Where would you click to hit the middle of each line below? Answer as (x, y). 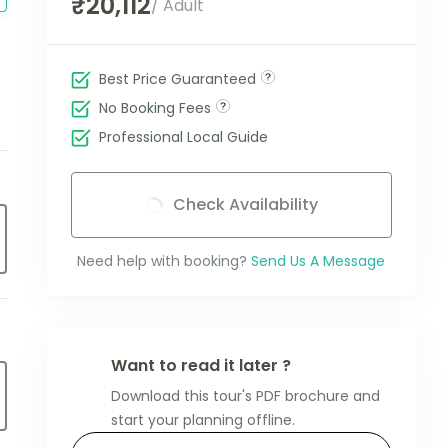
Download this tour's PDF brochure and (245, 396)
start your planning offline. (202, 420)
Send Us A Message (318, 261)
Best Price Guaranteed (177, 79)
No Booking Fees (154, 108)
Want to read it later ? (200, 366)
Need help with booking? (162, 261)
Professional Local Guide (183, 137)
